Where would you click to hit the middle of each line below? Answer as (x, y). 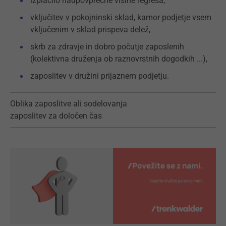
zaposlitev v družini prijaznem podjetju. (100, 76)
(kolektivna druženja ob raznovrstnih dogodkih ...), (119, 59)
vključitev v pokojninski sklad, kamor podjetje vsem (121, 18)
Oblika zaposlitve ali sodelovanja (69, 104)
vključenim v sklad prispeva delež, (90, 30)
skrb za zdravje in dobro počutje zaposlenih (107, 47)
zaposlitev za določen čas (56, 116)
